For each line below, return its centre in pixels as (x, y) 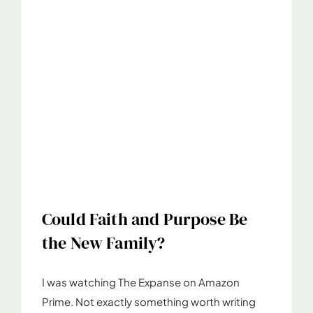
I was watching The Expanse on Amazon (141, 282)
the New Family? (104, 242)
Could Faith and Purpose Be (145, 219)
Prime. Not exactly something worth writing (149, 301)
